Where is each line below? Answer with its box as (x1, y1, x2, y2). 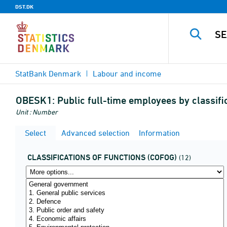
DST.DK (15, 3, 33, 10)
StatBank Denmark (15, 69, 81, 78)
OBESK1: (16, 94, 55, 106)
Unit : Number (16, 107, 58, 116)
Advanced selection (59, 128, 130, 137)
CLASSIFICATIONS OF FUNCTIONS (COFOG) (27, 153, 177, 162)
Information (137, 128, 180, 137)
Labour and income (93, 69, 161, 78)
